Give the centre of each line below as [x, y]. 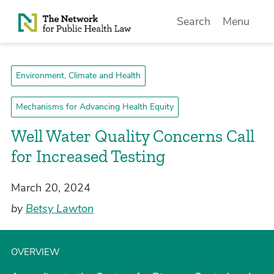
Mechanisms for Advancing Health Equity [95, 107]
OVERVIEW [35, 252]
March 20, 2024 [51, 188]
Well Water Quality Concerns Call [133, 136]
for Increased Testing [88, 156]
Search [194, 21]
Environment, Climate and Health [78, 76]
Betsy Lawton [60, 209]
